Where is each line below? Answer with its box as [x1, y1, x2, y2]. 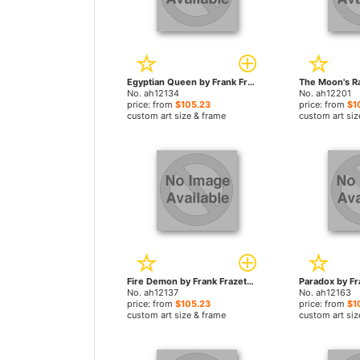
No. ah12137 [127, 287, 178, 298]
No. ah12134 [127, 88, 179, 99]
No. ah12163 [298, 287, 351, 298]
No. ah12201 [298, 88, 351, 99]
